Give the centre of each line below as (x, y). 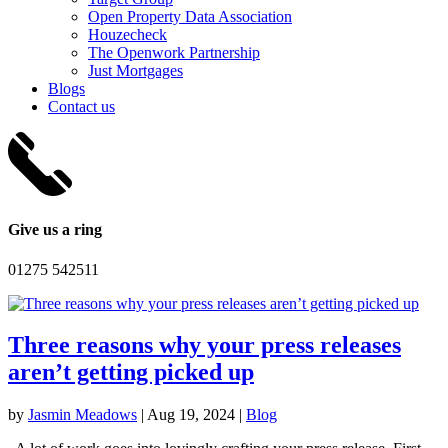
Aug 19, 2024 (191, 415)
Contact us (81, 106)
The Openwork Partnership (174, 52)
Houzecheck (127, 34)
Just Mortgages (135, 70)
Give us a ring (55, 230)
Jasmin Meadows (82, 415)
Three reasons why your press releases (204, 345)
